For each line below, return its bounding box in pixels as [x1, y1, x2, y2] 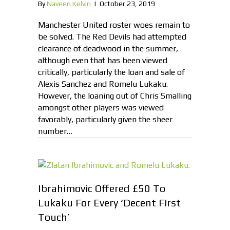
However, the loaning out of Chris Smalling [38, 91, 191, 101]
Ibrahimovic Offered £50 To [38, 182, 165, 195]
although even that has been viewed [38, 55, 167, 66]
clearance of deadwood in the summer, [38, 44, 178, 54]
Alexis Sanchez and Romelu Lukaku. [38, 79, 168, 89]
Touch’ [38, 211, 69, 223]
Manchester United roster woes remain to [38, 20, 190, 30]
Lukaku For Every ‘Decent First [38, 197, 181, 209]
